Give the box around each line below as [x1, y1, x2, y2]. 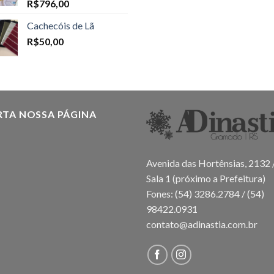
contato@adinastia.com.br [146, 218, 257, 231]
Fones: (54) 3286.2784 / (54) [146, 188, 264, 200]
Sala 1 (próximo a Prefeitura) [146, 172, 265, 185]
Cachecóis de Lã [27, 19, 94, 31]
